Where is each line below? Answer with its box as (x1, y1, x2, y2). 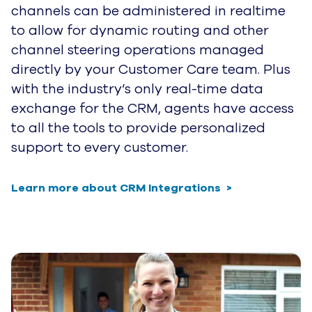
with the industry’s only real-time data (11, 79, 263, 98)
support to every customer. (11, 138, 188, 157)
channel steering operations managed (11, 40, 264, 59)
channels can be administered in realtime (11, 1, 286, 20)
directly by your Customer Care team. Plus (11, 60, 290, 79)
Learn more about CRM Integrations (11, 180, 221, 196)
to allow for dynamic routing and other (11, 21, 269, 40)
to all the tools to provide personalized (11, 118, 265, 137)
